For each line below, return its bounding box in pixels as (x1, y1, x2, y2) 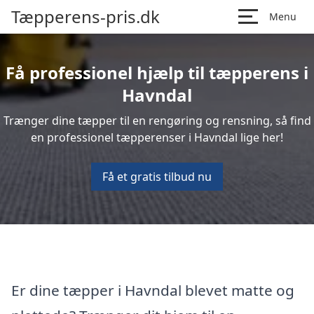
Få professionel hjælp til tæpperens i (6, 61, 308, 84)
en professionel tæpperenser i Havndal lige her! (31, 130, 283, 145)
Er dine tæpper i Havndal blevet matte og (11, 280, 294, 300)
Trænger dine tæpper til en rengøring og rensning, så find (3, 113, 311, 128)
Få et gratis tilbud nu (102, 169, 212, 184)
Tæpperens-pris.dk (11, 5, 160, 28)
